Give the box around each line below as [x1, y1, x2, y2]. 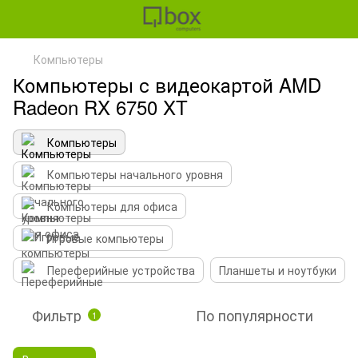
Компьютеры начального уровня [47, 166, 223, 182]
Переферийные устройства [47, 262, 195, 278]
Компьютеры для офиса [47, 198, 177, 214]
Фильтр [32, 304, 82, 325]
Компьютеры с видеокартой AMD [13, 70, 321, 98]
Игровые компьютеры [47, 230, 164, 246]
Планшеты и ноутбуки [219, 262, 336, 278]
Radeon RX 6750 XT [13, 93, 188, 121]
